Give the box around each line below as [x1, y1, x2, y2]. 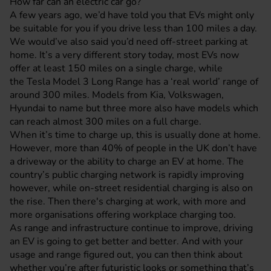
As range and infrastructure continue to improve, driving [10, 221, 253, 235]
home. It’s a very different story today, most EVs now [10, 48, 239, 62]
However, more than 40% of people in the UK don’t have [10, 142, 257, 155]
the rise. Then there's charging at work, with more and [10, 195, 246, 208]
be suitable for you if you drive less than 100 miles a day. [10, 22, 257, 35]
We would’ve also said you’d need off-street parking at [10, 35, 248, 48]
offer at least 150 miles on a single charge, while [10, 62, 223, 75]
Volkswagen [168, 88, 221, 102]
